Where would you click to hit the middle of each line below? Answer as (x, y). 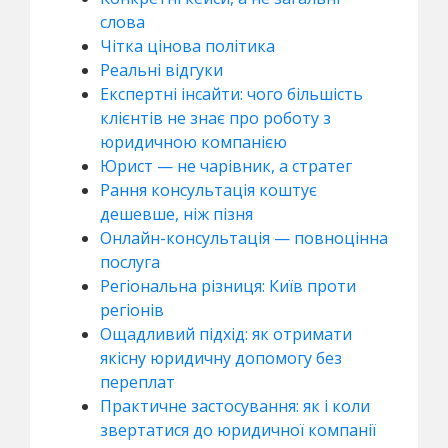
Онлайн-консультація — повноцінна (244, 237)
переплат (137, 381)
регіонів (132, 309)
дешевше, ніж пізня (176, 213)
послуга (130, 261)
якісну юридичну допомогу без (221, 357)
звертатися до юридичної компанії (238, 429)
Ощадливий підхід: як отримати (226, 333)
